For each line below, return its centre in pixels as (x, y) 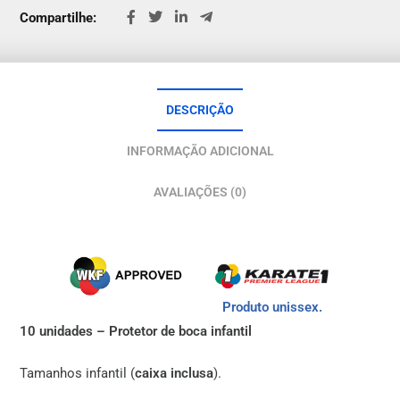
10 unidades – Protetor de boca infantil (136, 332)
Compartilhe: (58, 17)
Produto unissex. (272, 308)
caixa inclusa (175, 374)
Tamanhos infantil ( (78, 374)
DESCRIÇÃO (200, 109)
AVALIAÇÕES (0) (200, 192)
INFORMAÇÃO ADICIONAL (200, 150)
